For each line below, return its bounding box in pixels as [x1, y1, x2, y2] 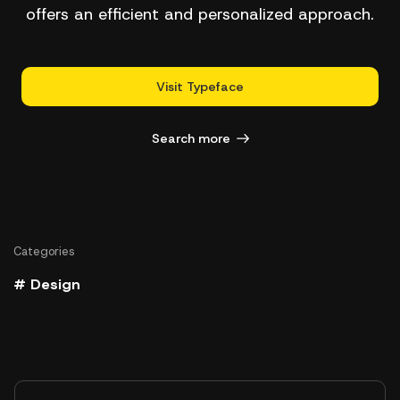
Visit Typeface [156, 78, 244, 95]
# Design [13, 274, 80, 294]
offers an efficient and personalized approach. [26, 3, 374, 25]
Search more [151, 129, 230, 146]
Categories [13, 243, 75, 259]
